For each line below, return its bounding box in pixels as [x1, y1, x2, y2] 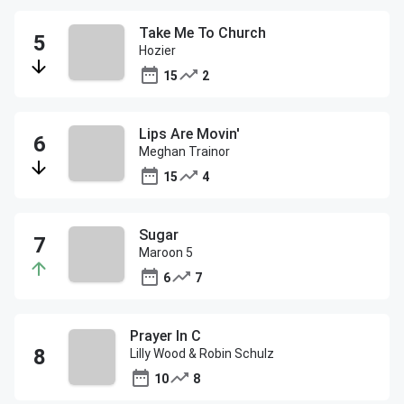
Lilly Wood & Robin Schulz [130, 346, 275, 361]
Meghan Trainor [139, 144, 230, 159]
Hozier [139, 43, 176, 58]
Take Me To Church [139, 24, 266, 41]
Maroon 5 [139, 245, 193, 260]
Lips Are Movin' [139, 125, 240, 142]
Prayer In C [130, 327, 202, 344]
